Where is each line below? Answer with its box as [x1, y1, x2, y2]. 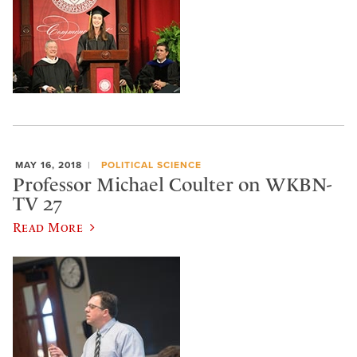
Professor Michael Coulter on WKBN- [13, 174, 331, 197]
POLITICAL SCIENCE [100, 159, 202, 171]
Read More [13, 219, 84, 234]
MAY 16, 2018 [15, 159, 82, 171]
